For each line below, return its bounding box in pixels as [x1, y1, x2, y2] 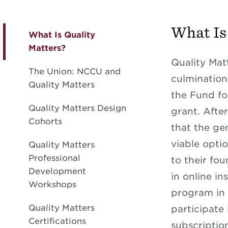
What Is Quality [28, 30, 95, 40]
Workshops [28, 180, 76, 189]
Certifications [28, 216, 86, 226]
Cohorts [28, 117, 62, 126]
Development [28, 166, 86, 176]
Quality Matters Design [28, 103, 126, 113]
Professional [28, 153, 80, 163]
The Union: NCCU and [28, 67, 121, 76]
